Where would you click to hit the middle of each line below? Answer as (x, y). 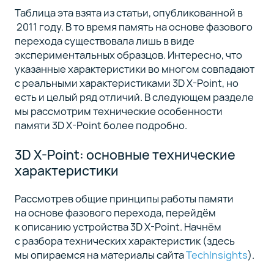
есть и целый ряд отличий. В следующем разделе (134, 97)
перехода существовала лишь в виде (104, 40)
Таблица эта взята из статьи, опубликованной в (128, 12)
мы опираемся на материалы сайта (100, 255)
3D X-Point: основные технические (125, 154)
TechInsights (217, 255)
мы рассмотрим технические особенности (118, 111)
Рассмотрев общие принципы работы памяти (124, 198)
